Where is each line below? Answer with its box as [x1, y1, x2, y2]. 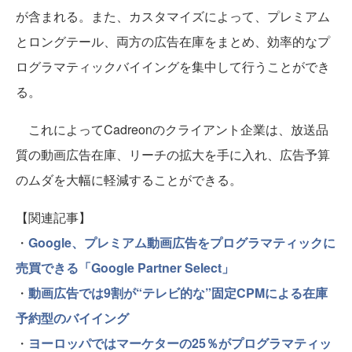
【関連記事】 [16, 207, 91, 226]
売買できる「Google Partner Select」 [16, 258, 234, 277]
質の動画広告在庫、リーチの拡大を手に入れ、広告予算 [16, 145, 330, 163]
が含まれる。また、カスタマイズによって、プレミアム [16, 6, 330, 25]
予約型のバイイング [16, 308, 129, 327]
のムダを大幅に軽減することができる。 [16, 170, 242, 189]
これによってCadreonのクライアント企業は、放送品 [16, 119, 328, 138]
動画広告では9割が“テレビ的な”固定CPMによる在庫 [28, 283, 328, 302]
